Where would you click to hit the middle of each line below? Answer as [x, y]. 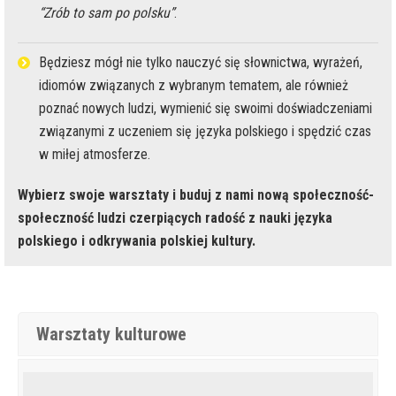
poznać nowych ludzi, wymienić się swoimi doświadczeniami [206, 109]
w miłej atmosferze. [95, 155]
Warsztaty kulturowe [111, 335]
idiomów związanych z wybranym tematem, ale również [194, 86]
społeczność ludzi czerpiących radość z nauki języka [175, 218]
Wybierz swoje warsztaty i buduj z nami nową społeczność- [196, 195]
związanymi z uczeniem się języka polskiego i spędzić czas [205, 132]
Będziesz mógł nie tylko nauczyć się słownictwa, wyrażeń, [201, 63]
